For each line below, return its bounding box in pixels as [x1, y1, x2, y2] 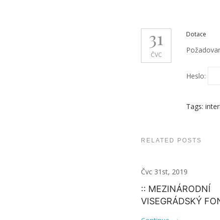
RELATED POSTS [141, 137, 202, 144]
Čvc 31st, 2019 [141, 167, 188, 176]
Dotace [186, 30, 206, 38]
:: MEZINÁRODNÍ [141, 184, 211, 194]
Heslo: [186, 71, 208, 81]
